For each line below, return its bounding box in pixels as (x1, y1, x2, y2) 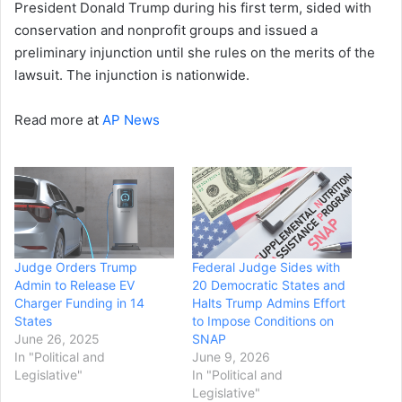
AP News (102, 110, 160, 128)
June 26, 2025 (14, 330, 100, 346)
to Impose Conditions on (192, 312, 334, 328)
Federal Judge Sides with (192, 258, 340, 275)
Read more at (14, 110, 102, 128)
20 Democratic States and (192, 276, 345, 293)
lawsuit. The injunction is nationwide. (14, 66, 249, 83)
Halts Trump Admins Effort (192, 294, 345, 310)
